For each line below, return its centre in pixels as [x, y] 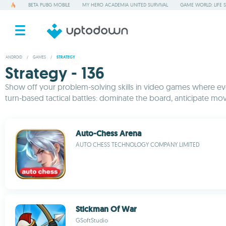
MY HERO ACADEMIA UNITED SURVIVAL [125, 5]
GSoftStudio [92, 220]
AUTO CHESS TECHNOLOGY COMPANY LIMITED [138, 145]
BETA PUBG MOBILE [49, 5]
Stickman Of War [106, 209]
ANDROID [14, 57]
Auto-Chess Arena [108, 133]
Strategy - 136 [55, 73]
